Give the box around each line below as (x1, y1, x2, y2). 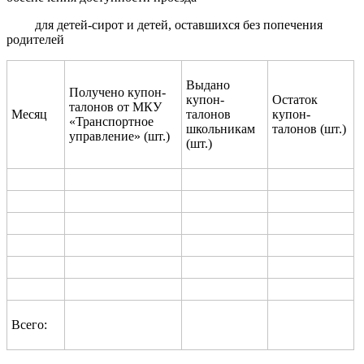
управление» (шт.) (69, 128, 170, 143)
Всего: (11, 317, 47, 331)
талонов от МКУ (69, 99, 162, 114)
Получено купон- (69, 84, 166, 99)
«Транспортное (69, 114, 154, 128)
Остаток (272, 92, 318, 106)
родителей (6, 32, 64, 46)
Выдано (186, 77, 230, 92)
